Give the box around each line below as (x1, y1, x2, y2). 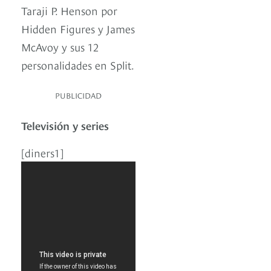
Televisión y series (21, 117, 109, 133)
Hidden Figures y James (21, 21, 135, 36)
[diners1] (21, 145, 64, 160)
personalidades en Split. (21, 57, 134, 73)
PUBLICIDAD (55, 90, 102, 101)
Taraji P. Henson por (21, 2, 117, 18)
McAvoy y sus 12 (21, 39, 99, 54)
